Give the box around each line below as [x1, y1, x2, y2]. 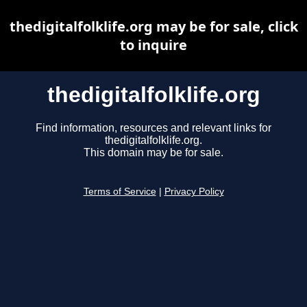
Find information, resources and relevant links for [36, 122, 271, 134]
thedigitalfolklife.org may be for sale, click [9, 17, 298, 36]
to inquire [120, 36, 187, 54]
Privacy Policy [164, 186, 224, 197]
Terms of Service [83, 186, 156, 197]
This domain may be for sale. [84, 147, 223, 159]
